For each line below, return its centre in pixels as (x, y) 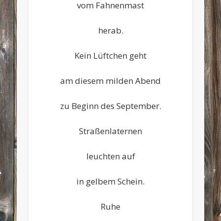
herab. (110, 30)
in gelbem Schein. (110, 181)
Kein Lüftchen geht (110, 55)
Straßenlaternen (110, 131)
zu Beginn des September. (110, 106)
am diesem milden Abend (110, 80)
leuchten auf (110, 156)
